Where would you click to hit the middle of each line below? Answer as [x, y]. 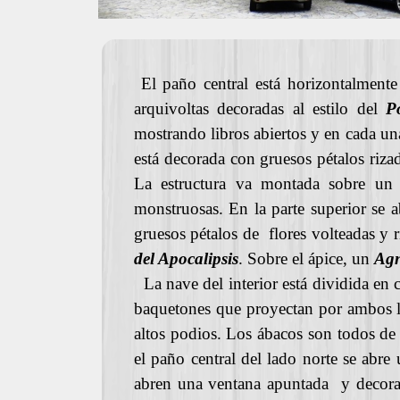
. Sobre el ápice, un [306, 258]
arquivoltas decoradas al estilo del [260, 108]
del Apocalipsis [186, 258]
